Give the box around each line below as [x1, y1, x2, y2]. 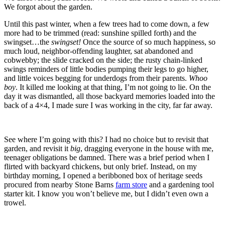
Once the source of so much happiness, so [81, 38, 215, 46]
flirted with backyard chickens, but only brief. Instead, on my [4, 162, 197, 171]
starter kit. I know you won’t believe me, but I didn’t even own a [4, 189, 208, 198]
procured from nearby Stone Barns [4, 180, 116, 189]
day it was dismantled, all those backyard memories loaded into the [4, 92, 215, 100]
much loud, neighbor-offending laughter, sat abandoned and [4, 47, 193, 55]
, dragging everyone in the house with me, [80, 144, 213, 153]
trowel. [4, 198, 26, 207]
